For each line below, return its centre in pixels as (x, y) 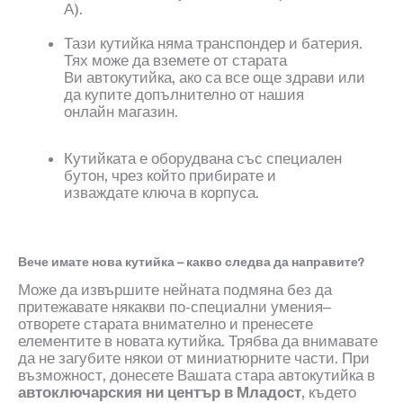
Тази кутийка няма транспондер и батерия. (213, 44)
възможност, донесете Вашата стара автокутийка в (197, 376)
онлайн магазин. (121, 112)
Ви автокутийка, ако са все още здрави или (215, 78)
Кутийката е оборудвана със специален (203, 159)
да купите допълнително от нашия (184, 95)
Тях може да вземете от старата (175, 61)
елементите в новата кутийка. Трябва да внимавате (198, 341)
